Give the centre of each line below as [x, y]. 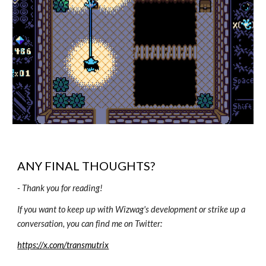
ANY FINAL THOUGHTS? [86, 166]
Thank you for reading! [63, 188]
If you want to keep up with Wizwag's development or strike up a [132, 210]
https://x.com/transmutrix [63, 245]
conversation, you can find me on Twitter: [90, 224]
